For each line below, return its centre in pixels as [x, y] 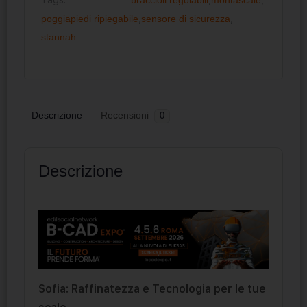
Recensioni [126, 115]
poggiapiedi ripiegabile [90, 18]
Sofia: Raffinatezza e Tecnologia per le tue [152, 289]
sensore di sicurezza [186, 18]
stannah [59, 37]
